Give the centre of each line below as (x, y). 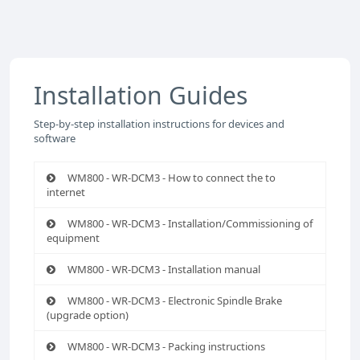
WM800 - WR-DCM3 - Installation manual (164, 269)
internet (66, 192)
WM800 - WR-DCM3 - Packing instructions (166, 346)
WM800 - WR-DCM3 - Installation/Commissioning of (190, 223)
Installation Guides (141, 95)
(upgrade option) (88, 315)
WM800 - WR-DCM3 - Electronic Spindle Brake (175, 301)
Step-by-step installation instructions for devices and (159, 124)
